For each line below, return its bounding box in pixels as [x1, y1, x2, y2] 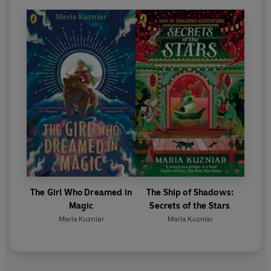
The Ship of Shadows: [146, 187, 234, 198]
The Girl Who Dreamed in [30, 187, 132, 198]
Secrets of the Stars [149, 200, 230, 211]
